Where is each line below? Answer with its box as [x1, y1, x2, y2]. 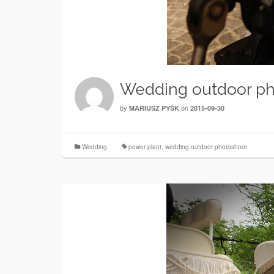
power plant [128, 143, 161, 151]
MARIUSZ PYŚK [129, 103, 179, 113]
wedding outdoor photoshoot [165, 143, 247, 151]
